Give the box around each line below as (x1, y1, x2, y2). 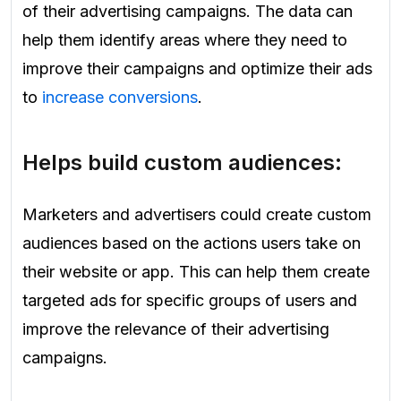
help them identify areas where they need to (22, 30, 347, 50)
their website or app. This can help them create (22, 261, 370, 281)
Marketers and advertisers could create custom (22, 204, 371, 224)
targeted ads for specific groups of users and (22, 290, 357, 310)
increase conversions (42, 88, 198, 107)
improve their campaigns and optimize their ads (22, 59, 372, 79)
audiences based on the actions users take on (22, 233, 361, 252)
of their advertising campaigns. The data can (22, 2, 353, 21)
